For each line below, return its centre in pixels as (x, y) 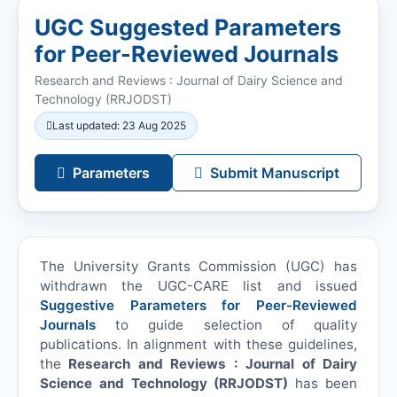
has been (323, 384)
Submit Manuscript (274, 172)
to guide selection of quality (237, 325)
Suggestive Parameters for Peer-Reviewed (198, 306)
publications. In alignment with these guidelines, (198, 345)
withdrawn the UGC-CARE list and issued (198, 286)
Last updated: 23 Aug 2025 (119, 125)
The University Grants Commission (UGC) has (198, 267)
